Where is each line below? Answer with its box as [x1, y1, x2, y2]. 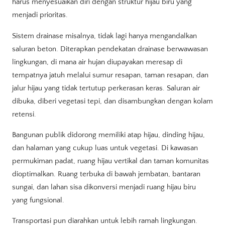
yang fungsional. [12, 195, 64, 204]
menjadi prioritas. [12, 11, 68, 20]
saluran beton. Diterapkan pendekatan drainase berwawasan [12, 44, 208, 53]
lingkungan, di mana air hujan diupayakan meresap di [12, 57, 182, 66]
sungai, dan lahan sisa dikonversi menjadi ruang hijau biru [12, 182, 196, 191]
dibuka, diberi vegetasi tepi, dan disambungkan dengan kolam [12, 96, 213, 105]
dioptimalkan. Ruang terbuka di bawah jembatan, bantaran [12, 169, 200, 178]
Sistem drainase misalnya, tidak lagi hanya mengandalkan [12, 31, 197, 40]
